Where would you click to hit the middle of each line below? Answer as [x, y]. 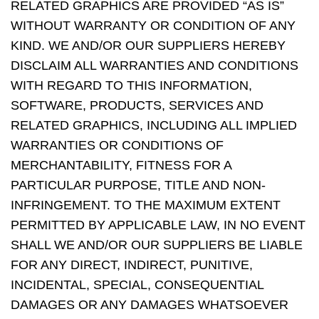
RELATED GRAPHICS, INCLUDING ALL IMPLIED [154, 125]
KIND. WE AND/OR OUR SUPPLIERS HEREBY [148, 46]
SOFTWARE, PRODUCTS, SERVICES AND [137, 105]
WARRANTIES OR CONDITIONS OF [117, 145]
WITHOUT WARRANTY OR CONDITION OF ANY [153, 26]
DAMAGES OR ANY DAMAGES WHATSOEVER [150, 305]
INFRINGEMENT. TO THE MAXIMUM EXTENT [146, 205]
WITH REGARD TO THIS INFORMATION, [131, 85]
